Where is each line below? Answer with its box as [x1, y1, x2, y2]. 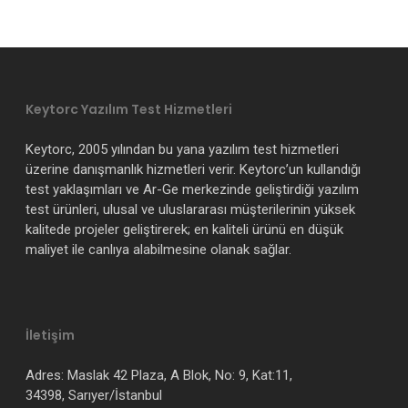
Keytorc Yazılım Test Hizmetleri [25, 100, 232, 118]
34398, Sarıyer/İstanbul [25, 387, 162, 403]
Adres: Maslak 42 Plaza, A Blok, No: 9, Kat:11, [25, 367, 292, 383]
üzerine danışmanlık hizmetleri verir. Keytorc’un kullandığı [25, 161, 361, 178]
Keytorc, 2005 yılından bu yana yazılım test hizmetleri [25, 141, 339, 158]
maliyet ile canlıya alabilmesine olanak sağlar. [25, 241, 291, 258]
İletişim [25, 326, 75, 344]
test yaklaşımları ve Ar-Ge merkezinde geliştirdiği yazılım [25, 181, 359, 198]
